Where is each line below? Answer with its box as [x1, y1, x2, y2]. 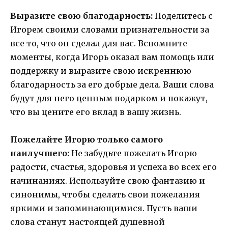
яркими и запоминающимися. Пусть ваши [10, 203, 197, 214]
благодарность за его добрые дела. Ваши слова [10, 79, 214, 90]
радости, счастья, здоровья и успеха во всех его [10, 162, 217, 173]
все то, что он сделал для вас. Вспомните [10, 38, 187, 48]
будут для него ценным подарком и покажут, [10, 93, 208, 103]
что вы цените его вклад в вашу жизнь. [10, 106, 181, 117]
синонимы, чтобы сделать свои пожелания [10, 189, 200, 200]
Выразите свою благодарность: [10, 10, 153, 21]
